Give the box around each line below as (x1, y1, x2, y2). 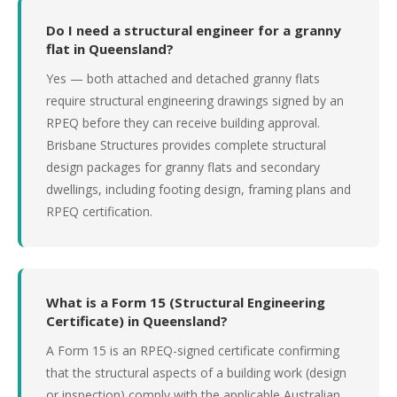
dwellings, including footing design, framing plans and (46, 181, 351, 198)
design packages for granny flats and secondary (46, 159, 320, 175)
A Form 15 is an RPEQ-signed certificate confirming (46, 342, 339, 359)
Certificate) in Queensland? (46, 312, 228, 330)
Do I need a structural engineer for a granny (46, 21, 341, 39)
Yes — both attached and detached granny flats (46, 70, 320, 87)
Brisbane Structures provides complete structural (46, 136, 326, 153)
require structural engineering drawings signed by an (46, 92, 344, 109)
